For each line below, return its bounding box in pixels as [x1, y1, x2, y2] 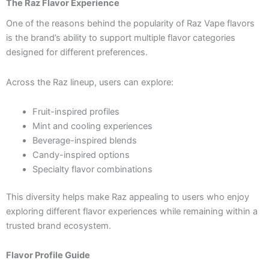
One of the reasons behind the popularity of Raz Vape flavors [6, 17, 255, 29]
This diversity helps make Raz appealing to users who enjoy [6, 191, 249, 202]
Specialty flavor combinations [32, 164, 153, 175]
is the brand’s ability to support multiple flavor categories [6, 32, 235, 43]
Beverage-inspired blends [32, 135, 137, 147]
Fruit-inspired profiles [32, 106, 119, 118]
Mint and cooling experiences [32, 121, 153, 132]
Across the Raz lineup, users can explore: [6, 76, 174, 88]
